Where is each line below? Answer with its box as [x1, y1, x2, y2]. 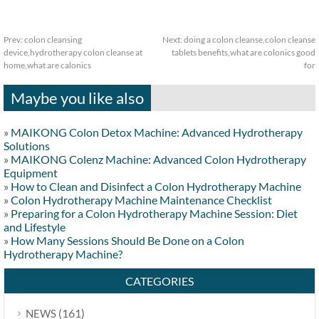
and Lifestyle [4, 219, 66, 234]
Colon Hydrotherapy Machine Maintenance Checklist [11, 192, 272, 206]
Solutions [4, 138, 50, 152]
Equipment [4, 165, 58, 179]
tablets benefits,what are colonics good [172, 46, 315, 58]
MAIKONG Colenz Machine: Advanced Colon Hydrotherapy [11, 152, 306, 166]
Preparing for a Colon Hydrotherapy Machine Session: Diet [11, 206, 298, 220]
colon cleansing [24, 33, 82, 45]
